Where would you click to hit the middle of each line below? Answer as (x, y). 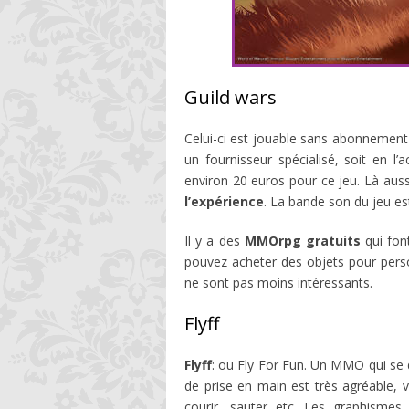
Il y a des (215, 241)
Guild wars (231, 97)
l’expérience (224, 201)
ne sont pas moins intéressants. (278, 283)
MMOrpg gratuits (305, 241)
